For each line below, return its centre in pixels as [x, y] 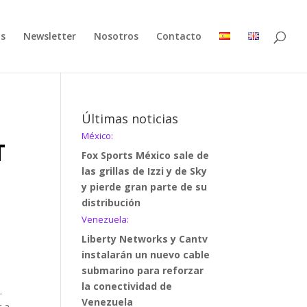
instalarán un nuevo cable [146, 255]
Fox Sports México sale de [146, 155]
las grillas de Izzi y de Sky [145, 171]
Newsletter [50, 36]
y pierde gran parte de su [145, 187]
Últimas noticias [130, 119]
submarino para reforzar [143, 270]
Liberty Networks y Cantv [145, 239]
